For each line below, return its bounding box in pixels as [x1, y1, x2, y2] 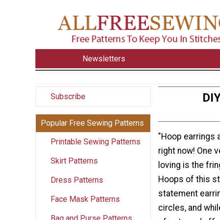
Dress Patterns [51, 175, 103, 185]
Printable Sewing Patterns [51, 137, 140, 146]
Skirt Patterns [51, 156, 98, 165]
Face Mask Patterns [51, 194, 120, 204]
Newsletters [82, 54, 126, 63]
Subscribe [51, 91, 85, 101]
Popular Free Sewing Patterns [41, 118, 144, 128]
